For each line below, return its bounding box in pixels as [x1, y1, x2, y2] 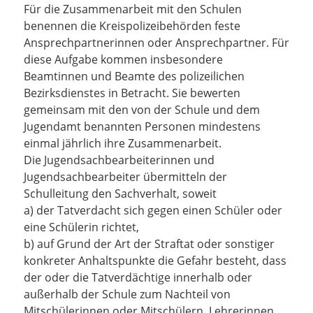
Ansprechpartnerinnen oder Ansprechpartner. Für [24, 35, 289, 50]
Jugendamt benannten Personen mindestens [24, 119, 261, 134]
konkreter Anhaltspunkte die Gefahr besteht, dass [24, 253, 286, 268]
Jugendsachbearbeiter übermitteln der [24, 169, 227, 184]
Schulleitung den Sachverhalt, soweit [24, 186, 217, 201]
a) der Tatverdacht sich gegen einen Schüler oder [24, 203, 282, 218]
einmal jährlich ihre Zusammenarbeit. [24, 136, 221, 151]
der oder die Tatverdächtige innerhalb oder [24, 270, 252, 285]
